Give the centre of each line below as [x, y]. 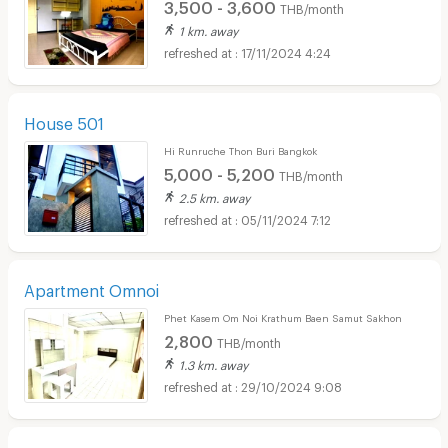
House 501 [63, 120]
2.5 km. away [214, 195]
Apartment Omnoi [91, 287]
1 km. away [208, 28]
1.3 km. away [213, 362]
